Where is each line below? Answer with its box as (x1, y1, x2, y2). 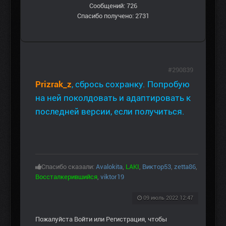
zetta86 (174, 163, 196, 171)
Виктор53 (142, 163, 171, 171)
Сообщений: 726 (89, 2, 137, 10)
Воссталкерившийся (35, 173, 97, 181)
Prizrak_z (35, 79, 72, 90)
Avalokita (96, 163, 123, 171)
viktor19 (100, 173, 124, 181)
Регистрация (106, 215, 145, 223)
